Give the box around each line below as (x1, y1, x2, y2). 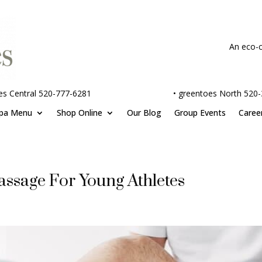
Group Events (174, 106, 226, 118)
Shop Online (56, 106, 102, 118)
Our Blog (126, 106, 161, 118)
